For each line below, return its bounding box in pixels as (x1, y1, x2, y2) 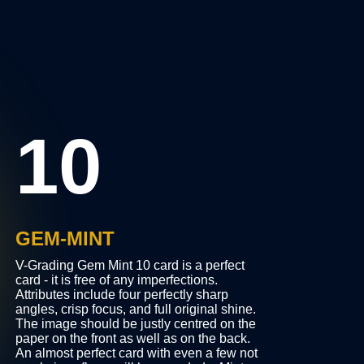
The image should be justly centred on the (15, 317, 256, 331)
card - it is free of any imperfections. (15, 273, 218, 288)
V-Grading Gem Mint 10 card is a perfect (15, 258, 245, 273)
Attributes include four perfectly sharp (15, 288, 228, 302)
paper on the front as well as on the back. (15, 331, 250, 346)
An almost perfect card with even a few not (15, 346, 258, 361)
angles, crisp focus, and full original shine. (15, 302, 256, 317)
